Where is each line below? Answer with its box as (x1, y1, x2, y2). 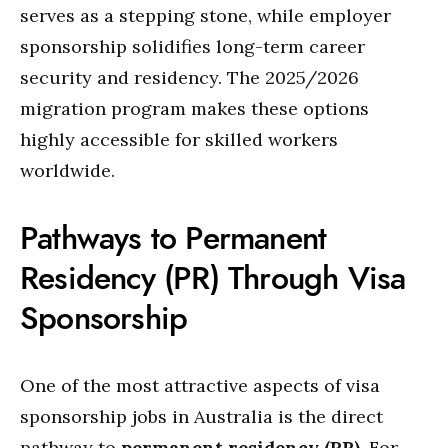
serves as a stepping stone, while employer (20, 4, 391, 27)
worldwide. (20, 159, 115, 182)
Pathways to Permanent (20, 216, 327, 260)
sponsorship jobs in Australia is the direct (20, 405, 383, 428)
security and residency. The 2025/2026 (20, 66, 359, 89)
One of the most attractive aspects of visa (20, 374, 380, 397)
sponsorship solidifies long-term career (20, 35, 365, 58)
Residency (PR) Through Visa (20, 256, 406, 300)
